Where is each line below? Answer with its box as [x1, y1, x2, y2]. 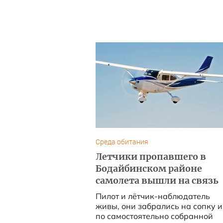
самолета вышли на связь [95, 175, 219, 186]
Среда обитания [95, 138, 148, 146]
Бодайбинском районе [95, 163, 202, 174]
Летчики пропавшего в [95, 151, 206, 162]
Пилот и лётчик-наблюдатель [95, 191, 210, 201]
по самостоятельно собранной [95, 211, 213, 221]
